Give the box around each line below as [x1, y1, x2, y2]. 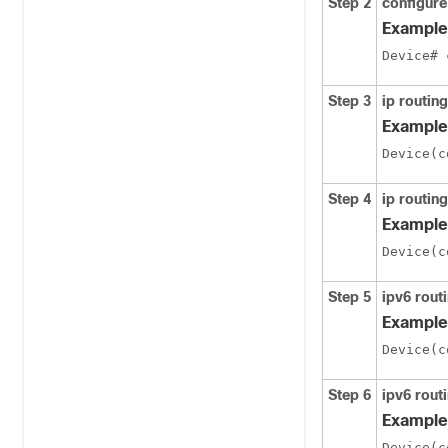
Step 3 [328, 93, 371, 109]
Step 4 [328, 191, 371, 207]
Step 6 [328, 387, 371, 403]
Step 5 [328, 289, 371, 305]
